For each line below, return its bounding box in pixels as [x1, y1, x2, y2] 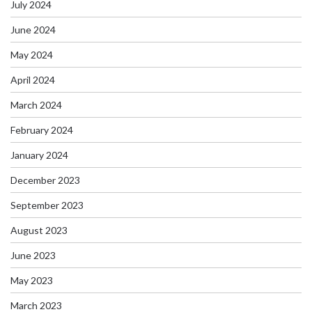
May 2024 [10, 48, 53, 61]
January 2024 [10, 148, 68, 161]
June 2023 [10, 249, 56, 261]
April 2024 [10, 73, 55, 86]
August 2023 [10, 224, 68, 236]
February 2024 [10, 123, 73, 136]
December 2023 [10, 173, 80, 186]
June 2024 [10, 23, 56, 36]
